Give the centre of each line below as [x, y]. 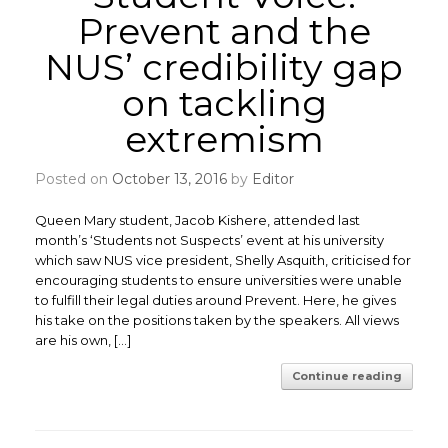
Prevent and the [224, 31]
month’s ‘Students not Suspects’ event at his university [209, 240]
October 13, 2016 [169, 179]
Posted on [79, 179]
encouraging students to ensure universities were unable [218, 280]
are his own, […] [83, 340]
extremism [224, 139]
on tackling [224, 103]
